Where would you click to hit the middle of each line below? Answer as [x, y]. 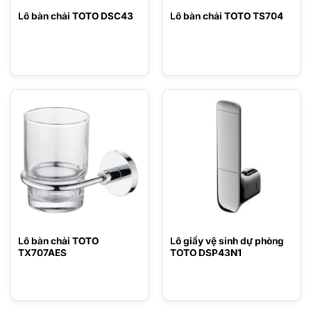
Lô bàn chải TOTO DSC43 [75, 16]
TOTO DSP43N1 [205, 252]
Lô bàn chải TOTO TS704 [226, 16]
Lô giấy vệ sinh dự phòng [227, 241]
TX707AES [42, 252]
